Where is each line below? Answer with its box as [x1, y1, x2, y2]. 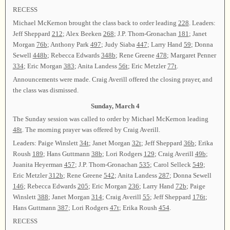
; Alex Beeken [62, 29, 103, 37]
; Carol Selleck [149, 160, 193, 168]
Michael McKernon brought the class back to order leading [12, 18, 178, 27]
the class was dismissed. [12, 86, 79, 94]
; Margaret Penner [166, 51, 216, 59]
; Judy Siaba [101, 40, 137, 48]
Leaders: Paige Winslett [12, 139, 80, 147]
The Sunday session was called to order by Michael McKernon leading [12, 114, 208, 123]
